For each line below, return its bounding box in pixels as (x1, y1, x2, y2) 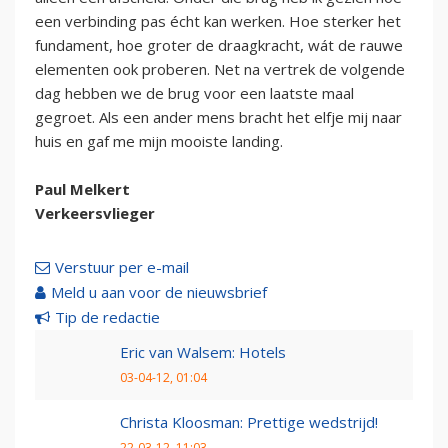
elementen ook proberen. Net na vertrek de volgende (35, 58, 405, 79)
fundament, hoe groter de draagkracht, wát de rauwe (35, 34, 403, 55)
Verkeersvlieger (35, 202, 155, 223)
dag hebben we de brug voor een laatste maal (35, 82, 354, 103)
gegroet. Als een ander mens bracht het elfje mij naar (35, 106, 402, 127)
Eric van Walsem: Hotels (120, 341, 286, 362)
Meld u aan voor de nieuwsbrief (51, 281, 267, 302)
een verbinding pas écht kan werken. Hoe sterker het (35, 10, 401, 31)
